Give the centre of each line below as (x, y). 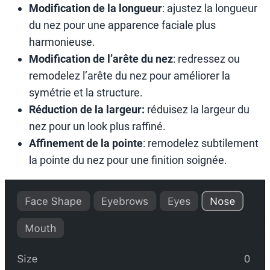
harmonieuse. (62, 42)
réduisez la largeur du (197, 110)
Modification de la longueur (96, 8)
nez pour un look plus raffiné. (97, 127)
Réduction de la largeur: (87, 110)
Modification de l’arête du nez (101, 59)
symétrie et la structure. (86, 93)
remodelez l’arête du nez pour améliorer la (130, 76)
